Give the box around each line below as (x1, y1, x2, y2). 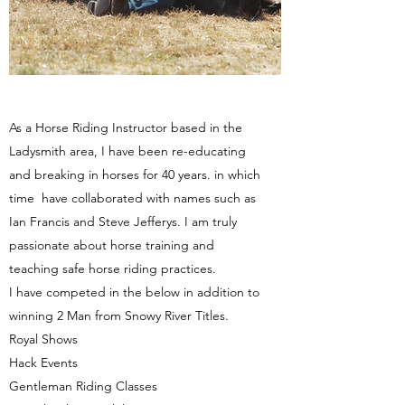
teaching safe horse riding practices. (9, 260, 216, 277)
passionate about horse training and (9, 237, 214, 253)
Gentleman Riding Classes (9, 378, 157, 394)
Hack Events (9, 354, 78, 371)
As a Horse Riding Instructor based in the (9, 119, 242, 136)
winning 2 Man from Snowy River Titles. (9, 307, 229, 324)
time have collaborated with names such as (9, 190, 256, 206)
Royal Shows (9, 331, 78, 347)
